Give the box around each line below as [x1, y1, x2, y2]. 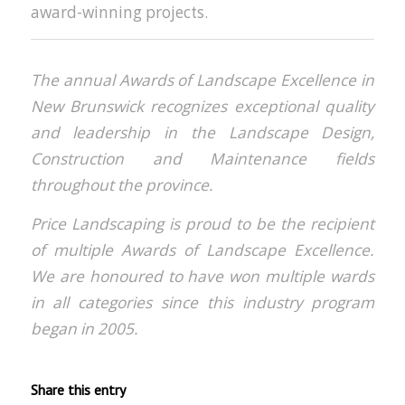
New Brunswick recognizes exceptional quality [30, 95, 375, 117]
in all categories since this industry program [30, 292, 375, 314]
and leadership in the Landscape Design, [30, 121, 375, 143]
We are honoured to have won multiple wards [30, 266, 375, 287]
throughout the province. [30, 174, 213, 195]
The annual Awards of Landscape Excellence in [30, 69, 375, 90]
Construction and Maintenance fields [30, 147, 375, 169]
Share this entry [30, 380, 126, 399]
